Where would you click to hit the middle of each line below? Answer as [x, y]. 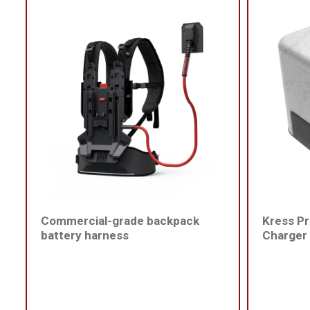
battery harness [85, 236]
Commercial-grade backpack [120, 221]
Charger [285, 236]
